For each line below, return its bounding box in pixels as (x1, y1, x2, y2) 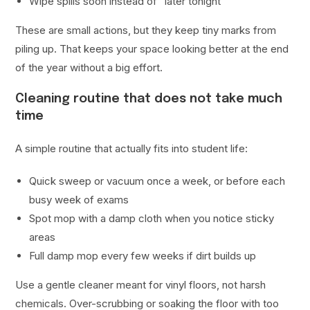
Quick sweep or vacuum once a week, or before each (29, 174, 286, 188)
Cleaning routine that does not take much (15, 93, 283, 106)
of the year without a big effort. (15, 61, 163, 75)
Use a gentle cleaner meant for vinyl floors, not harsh (15, 278, 266, 292)
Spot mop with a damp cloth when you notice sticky (29, 212, 275, 226)
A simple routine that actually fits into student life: (15, 142, 248, 156)
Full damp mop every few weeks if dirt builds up (29, 249, 257, 263)
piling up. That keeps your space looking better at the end (15, 42, 289, 56)
